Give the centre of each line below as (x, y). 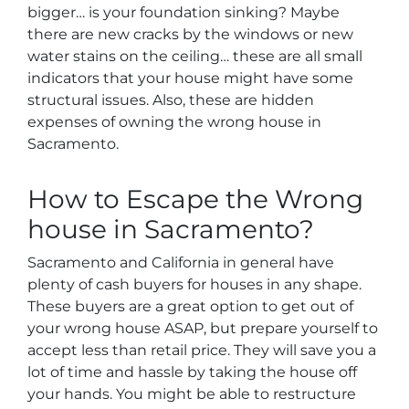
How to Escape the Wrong (195, 199)
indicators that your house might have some (190, 78)
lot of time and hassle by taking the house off (192, 372)
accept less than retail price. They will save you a (202, 350)
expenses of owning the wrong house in (174, 121)
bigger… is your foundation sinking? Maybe (184, 12)
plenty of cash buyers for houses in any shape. (194, 284)
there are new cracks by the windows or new (190, 34)
